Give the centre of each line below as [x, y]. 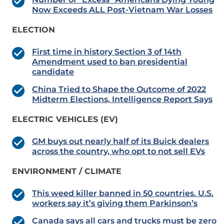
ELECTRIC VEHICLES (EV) [65, 119]
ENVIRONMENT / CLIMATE [67, 171]
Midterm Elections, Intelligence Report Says [122, 99]
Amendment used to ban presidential [110, 62]
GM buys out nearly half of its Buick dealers [120, 141]
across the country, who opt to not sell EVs [118, 151]
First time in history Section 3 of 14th [107, 52]
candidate [53, 72]
